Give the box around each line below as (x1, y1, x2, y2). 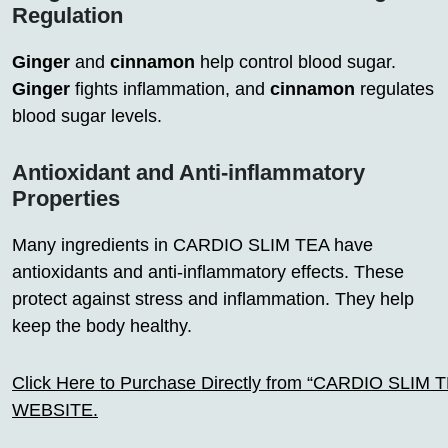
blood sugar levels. (12, 106, 162, 127)
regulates (355, 79, 434, 100)
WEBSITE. (12, 400, 98, 421)
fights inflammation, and (70, 79, 270, 100)
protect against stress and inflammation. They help (12, 289, 414, 310)
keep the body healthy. (12, 316, 192, 337)
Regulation (12, 3, 123, 29)
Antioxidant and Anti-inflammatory (12, 160, 365, 186)
